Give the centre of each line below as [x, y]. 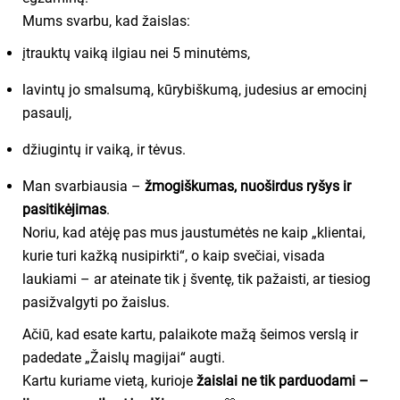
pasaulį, [47, 112]
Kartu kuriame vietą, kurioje [109, 380]
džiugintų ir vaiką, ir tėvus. [104, 149]
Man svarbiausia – [83, 186]
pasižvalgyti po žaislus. [96, 302]
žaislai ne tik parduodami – [283, 380]
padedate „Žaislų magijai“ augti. [124, 357]
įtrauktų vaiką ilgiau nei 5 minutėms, [136, 53]
